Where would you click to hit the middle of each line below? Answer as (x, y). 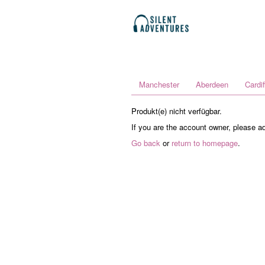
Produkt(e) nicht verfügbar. (177, 111)
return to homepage (205, 143)
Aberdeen (212, 84)
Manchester (159, 84)
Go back (146, 143)
